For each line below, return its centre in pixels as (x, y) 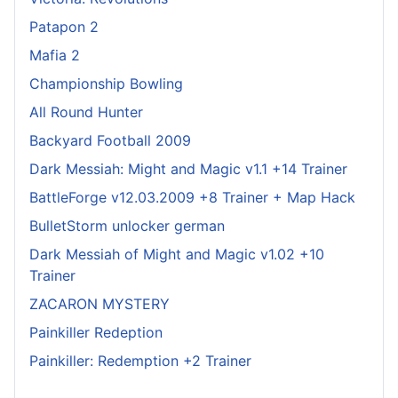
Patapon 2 (64, 26)
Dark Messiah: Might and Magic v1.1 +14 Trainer (188, 168)
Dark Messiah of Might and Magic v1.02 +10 (177, 254)
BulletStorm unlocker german (127, 225)
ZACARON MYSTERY (99, 303)
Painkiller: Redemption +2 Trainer (140, 360)
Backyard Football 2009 (110, 140)
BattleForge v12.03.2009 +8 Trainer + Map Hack (192, 197)
